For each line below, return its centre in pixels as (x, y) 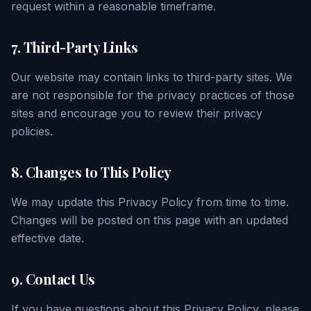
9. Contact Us (53, 279)
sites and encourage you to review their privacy (137, 113)
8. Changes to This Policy (91, 172)
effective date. (48, 238)
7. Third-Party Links (74, 47)
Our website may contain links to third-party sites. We (152, 77)
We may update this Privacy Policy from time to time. (150, 202)
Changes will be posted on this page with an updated (150, 220)
